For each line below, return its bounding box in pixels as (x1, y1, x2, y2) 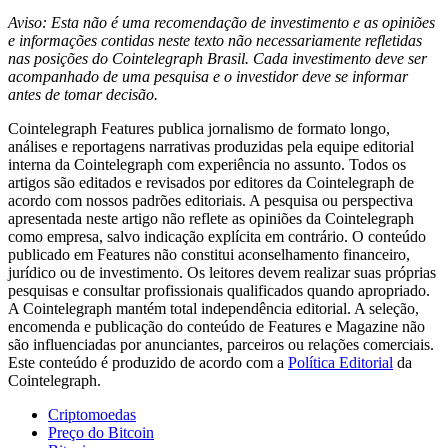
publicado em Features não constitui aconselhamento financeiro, (8, 246, 410, 264)
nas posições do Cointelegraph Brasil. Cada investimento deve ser (8, 50, 427, 68)
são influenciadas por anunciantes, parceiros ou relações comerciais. (8, 336, 434, 354)
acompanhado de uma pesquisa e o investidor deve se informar (8, 68, 408, 86)
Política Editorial (288, 354, 393, 372)
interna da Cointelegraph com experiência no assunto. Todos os (8, 156, 406, 174)
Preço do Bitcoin (48, 424, 154, 442)
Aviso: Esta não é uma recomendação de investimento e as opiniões (8, 14, 435, 32)
